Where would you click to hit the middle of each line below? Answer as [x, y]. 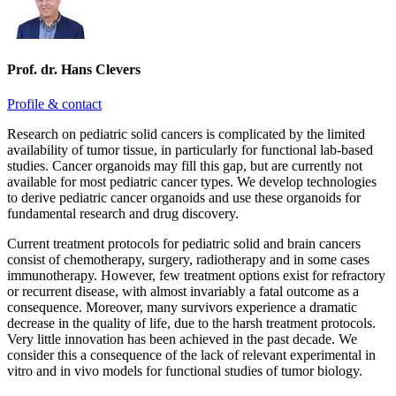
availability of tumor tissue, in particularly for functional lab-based [190, 149]
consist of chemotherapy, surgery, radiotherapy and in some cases [188, 259]
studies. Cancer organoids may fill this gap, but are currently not [185, 165]
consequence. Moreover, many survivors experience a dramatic [182, 307]
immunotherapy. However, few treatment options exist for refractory [196, 275]
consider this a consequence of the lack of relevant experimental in [191, 354]
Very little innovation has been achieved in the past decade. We [182, 339]
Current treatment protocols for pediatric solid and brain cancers [184, 243]
